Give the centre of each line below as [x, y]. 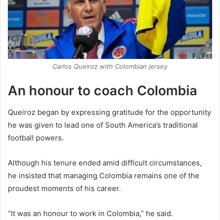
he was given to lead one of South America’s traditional [103, 125]
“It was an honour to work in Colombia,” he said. [90, 214]
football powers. [36, 138]
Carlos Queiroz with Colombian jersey [110, 66]
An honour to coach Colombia [103, 90]
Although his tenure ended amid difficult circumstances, [105, 163]
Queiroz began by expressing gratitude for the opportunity [110, 112]
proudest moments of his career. [64, 189]
